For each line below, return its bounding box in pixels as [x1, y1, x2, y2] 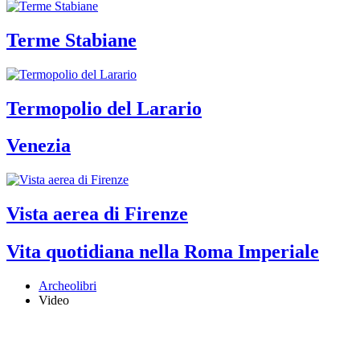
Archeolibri [39, 279, 96, 293]
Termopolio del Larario [6, 97, 202, 119]
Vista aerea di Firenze [6, 203, 188, 225]
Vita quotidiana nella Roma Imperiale [6, 241, 319, 263]
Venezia [6, 135, 71, 157]
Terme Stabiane [6, 29, 137, 51]
